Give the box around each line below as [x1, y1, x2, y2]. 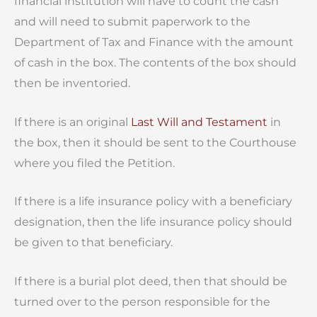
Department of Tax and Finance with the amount [14, 35, 294, 50]
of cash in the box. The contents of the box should [14, 56, 296, 70]
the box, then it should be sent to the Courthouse [14, 135, 296, 149]
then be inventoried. [14, 76, 130, 91]
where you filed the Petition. [14, 156, 175, 170]
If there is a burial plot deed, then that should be [14, 275, 287, 289]
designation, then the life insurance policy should [14, 215, 292, 229]
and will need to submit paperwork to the [14, 15, 250, 29]
